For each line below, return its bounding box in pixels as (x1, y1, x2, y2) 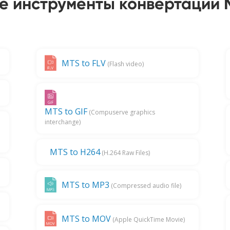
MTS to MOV (61, 213, 111, 225)
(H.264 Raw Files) (100, 148, 150, 157)
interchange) (44, 117, 81, 126)
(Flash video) (105, 60, 144, 69)
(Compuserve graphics (87, 107, 155, 117)
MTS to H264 (49, 146, 100, 158)
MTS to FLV (61, 57, 106, 69)
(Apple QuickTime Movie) (110, 215, 185, 224)
